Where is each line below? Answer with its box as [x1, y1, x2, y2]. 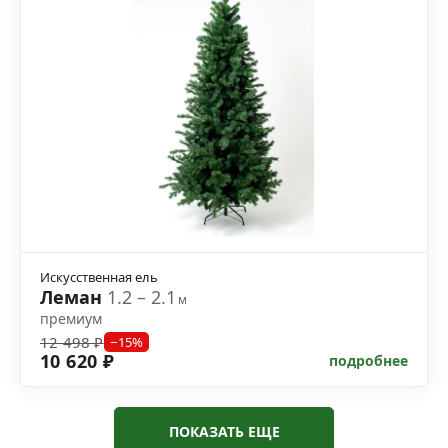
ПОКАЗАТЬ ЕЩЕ [168, 421, 280, 441]
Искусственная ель [40, 267, 158, 286]
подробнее [329, 350, 408, 370]
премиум [40, 308, 102, 328]
